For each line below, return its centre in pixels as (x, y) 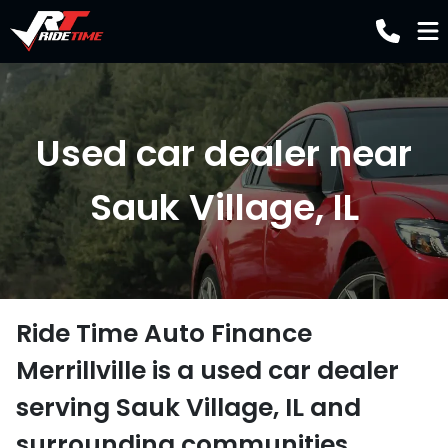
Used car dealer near (224, 153)
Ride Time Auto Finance (164, 333)
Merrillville (81, 370)
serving (66, 407)
